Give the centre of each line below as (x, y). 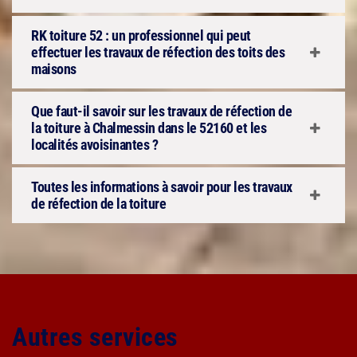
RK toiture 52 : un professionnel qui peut (141, 35)
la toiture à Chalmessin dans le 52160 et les (149, 128)
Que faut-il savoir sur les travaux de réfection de (161, 111)
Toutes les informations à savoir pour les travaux (162, 187)
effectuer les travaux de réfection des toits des (158, 52)
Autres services (95, 337)
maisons (54, 69)
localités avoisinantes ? (94, 145)
